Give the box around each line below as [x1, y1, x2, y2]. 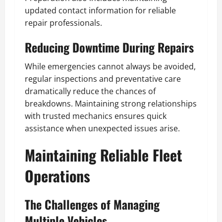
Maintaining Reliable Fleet [25, 143, 182, 166]
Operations [25, 164, 90, 187]
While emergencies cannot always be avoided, [25, 60, 196, 72]
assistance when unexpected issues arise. [25, 122, 180, 134]
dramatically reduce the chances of [25, 85, 156, 97]
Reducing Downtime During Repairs [25, 38, 194, 56]
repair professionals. [25, 17, 102, 28]
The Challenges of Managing [25, 195, 160, 213]
